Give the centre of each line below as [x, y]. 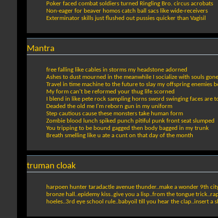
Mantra [41, 49]
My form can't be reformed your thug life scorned [110, 92]
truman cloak [51, 166]
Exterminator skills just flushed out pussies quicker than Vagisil [126, 18]
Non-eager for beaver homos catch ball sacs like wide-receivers [127, 11]
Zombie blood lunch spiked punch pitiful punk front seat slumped [130, 121]
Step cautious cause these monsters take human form [115, 114]
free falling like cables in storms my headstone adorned [117, 70]
